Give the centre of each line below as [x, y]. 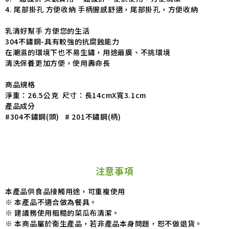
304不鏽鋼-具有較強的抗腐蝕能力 [63, 41]
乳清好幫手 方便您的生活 [49, 30]
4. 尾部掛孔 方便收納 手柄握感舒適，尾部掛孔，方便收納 [102, 9]
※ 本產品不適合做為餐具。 [51, 202]
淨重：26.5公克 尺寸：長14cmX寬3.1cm [76, 95]
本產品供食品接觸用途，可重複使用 [65, 191]
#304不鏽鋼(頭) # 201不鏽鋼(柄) [63, 116]
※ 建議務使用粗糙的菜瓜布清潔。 [63, 212]
